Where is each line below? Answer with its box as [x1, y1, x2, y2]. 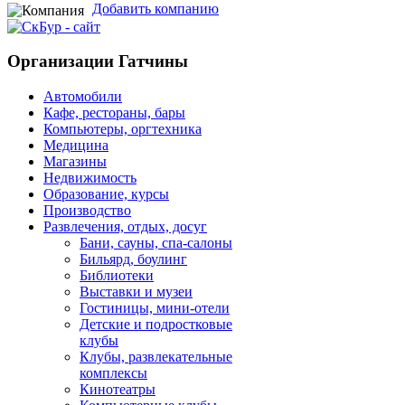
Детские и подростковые [80, 316, 232, 333]
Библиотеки [80, 268, 154, 284]
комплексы [80, 365, 147, 381]
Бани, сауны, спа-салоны [80, 235, 232, 251]
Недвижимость [43, 170, 137, 186]
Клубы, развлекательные [80, 349, 232, 365]
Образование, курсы [43, 186, 169, 202]
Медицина [43, 137, 108, 154]
